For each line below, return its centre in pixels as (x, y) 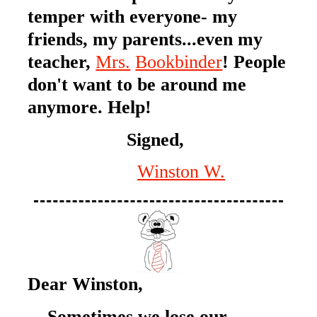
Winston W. (181, 172)
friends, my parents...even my (145, 39)
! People (254, 61)
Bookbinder (179, 61)
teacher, (62, 61)
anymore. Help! (115, 106)
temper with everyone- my (133, 16)
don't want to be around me (137, 84)
